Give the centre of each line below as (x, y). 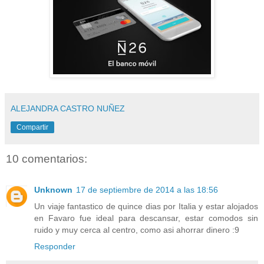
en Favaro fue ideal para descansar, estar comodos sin (146, 218)
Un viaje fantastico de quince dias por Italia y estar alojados (146, 206)
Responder (55, 246)
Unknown (53, 189)
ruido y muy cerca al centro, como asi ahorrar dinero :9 (137, 230)
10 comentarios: (47, 159)
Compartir (32, 128)
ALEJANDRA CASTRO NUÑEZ (68, 109)
